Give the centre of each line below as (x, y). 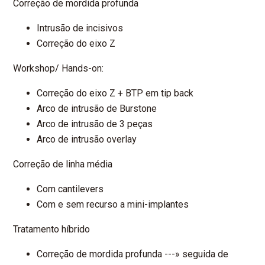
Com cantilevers (70, 189)
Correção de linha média (63, 164)
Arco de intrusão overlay (87, 140)
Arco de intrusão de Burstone (97, 109)
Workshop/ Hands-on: (59, 69)
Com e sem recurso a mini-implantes (113, 205)
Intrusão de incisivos (80, 28)
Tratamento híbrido (52, 230)
